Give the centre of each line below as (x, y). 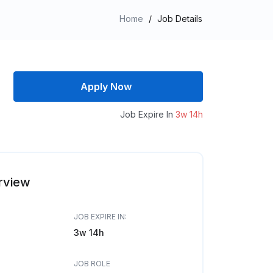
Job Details (180, 19)
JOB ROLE (92, 264)
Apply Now (106, 87)
